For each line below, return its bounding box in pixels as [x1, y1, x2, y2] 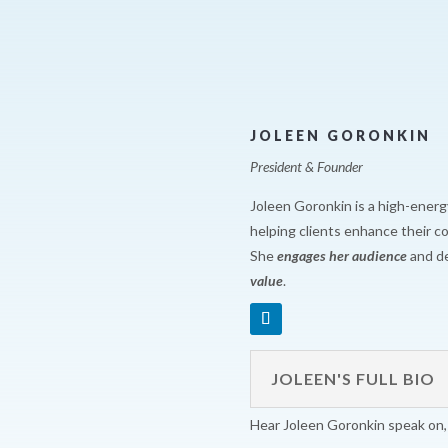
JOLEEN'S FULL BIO [271, 368, 435, 388]
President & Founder [250, 158, 363, 176]
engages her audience [277, 247, 407, 265]
